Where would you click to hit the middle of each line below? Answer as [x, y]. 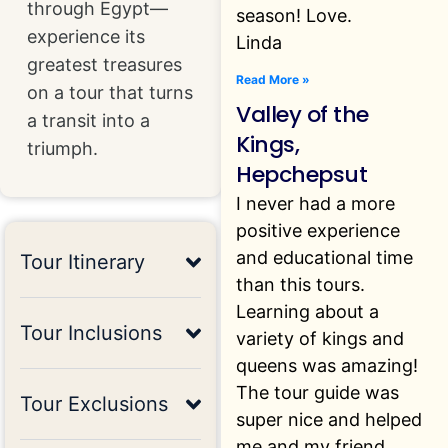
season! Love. [294, 15]
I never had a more [316, 203]
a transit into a [89, 120]
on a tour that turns [110, 92]
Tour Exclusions [94, 404]
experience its [86, 36]
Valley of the [302, 114]
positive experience [318, 230]
